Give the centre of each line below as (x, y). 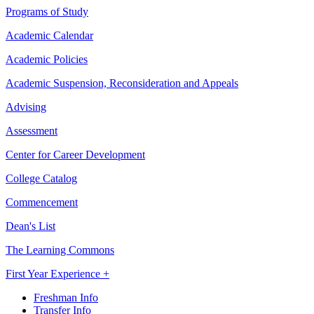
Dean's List (30, 226)
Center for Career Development (75, 155)
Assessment (32, 131)
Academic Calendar (49, 36)
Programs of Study (47, 12)
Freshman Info (66, 298)
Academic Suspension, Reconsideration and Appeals (122, 83)
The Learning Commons (60, 250)
